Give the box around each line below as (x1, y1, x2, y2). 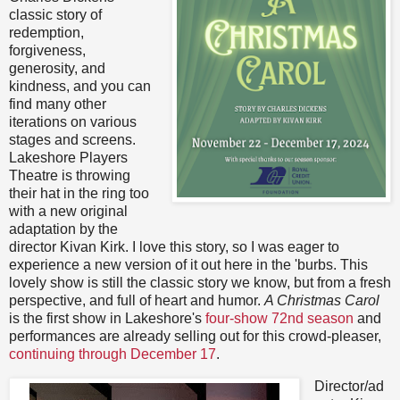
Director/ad (313, 379, 384, 395)
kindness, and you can (9, 79, 151, 95)
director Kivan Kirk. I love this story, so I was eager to (9, 239, 339, 255)
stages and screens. (9, 132, 136, 148)
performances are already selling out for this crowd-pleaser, (9, 329, 381, 345)
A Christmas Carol (264, 293, 379, 309)
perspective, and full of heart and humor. (9, 293, 264, 309)
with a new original (9, 204, 128, 220)
